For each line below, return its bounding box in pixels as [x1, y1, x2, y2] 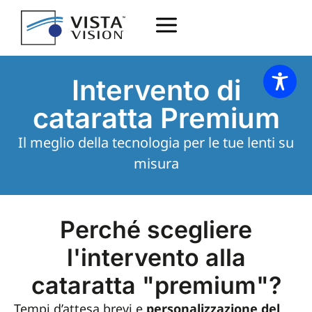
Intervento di [71, 73, 241, 107]
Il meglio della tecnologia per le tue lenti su [18, 133, 294, 152]
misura [133, 154, 179, 173]
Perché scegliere [60, 215, 252, 244]
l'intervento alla [66, 243, 246, 272]
